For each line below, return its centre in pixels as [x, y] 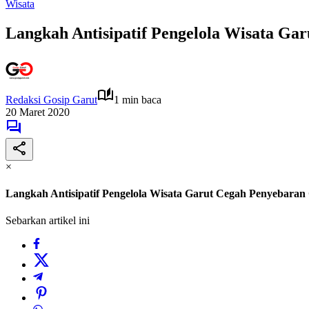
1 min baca [138, 99]
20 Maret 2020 [38, 112]
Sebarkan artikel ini [48, 221]
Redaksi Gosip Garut [51, 99]
